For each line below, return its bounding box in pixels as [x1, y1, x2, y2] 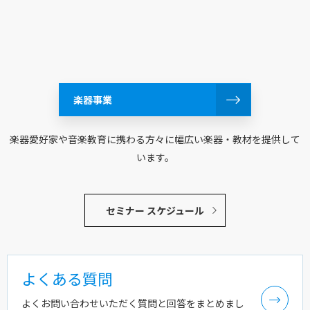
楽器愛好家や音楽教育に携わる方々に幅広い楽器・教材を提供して [10, 132, 300, 146]
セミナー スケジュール [106, 203, 204, 217]
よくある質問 [21, 267, 113, 289]
